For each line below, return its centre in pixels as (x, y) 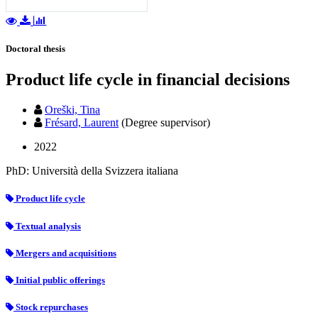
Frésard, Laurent (82, 123)
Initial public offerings (59, 280)
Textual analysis (47, 226)
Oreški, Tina (72, 110)
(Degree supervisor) (166, 123)
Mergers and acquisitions (65, 253)
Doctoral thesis (35, 49)
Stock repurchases (51, 307)
